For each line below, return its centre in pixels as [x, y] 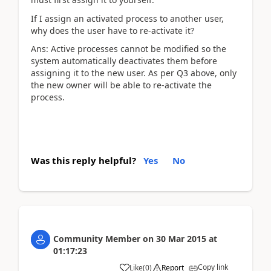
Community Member [97, 238]
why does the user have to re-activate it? [113, 30]
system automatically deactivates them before [124, 61]
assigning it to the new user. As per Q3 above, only [134, 73]
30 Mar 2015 [181, 238]
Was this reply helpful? [83, 160]
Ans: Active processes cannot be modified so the [129, 49]
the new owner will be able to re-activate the [121, 85]
